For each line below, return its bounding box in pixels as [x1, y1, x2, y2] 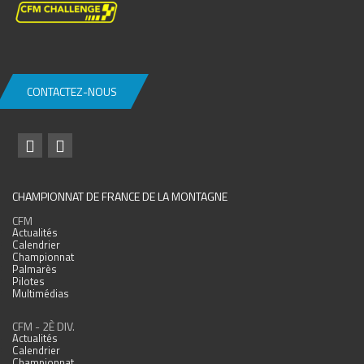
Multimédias [12, 285, 69, 302]
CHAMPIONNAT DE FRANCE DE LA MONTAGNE [12, 188, 227, 206]
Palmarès [12, 261, 57, 278]
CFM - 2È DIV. [12, 318, 75, 336]
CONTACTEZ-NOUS [27, 83, 117, 101]
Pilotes [12, 273, 45, 290]
